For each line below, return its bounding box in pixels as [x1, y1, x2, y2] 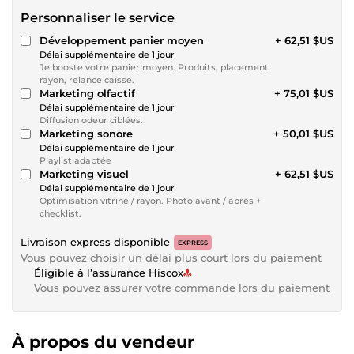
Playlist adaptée [40, 154, 111, 166]
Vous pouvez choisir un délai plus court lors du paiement [21, 250, 322, 264]
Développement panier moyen [40, 33, 204, 47]
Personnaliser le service [21, 9, 175, 25]
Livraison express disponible [21, 235, 170, 248]
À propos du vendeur [12, 331, 194, 352]
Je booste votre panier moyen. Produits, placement [40, 61, 269, 73]
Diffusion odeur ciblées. [40, 114, 143, 126]
